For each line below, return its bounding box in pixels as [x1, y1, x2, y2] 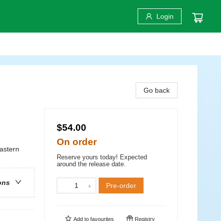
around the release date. [57, 160, 126, 168]
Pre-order [106, 182, 136, 189]
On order [57, 137, 97, 147]
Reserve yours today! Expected [57, 153, 147, 161]
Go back [144, 86, 170, 94]
